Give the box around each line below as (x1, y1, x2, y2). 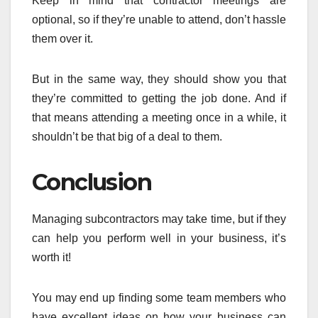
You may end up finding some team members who (32, 291, 286, 304)
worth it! (32, 251, 71, 263)
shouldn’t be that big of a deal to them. (32, 131, 222, 143)
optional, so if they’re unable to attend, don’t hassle (32, 13, 286, 26)
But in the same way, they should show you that (32, 73, 286, 86)
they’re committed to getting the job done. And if (32, 92, 286, 105)
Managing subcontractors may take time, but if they (32, 212, 286, 225)
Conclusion (32, 168, 151, 197)
